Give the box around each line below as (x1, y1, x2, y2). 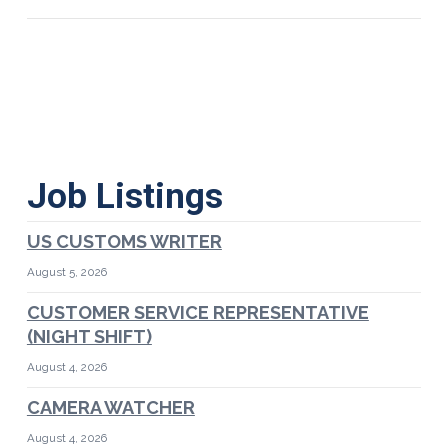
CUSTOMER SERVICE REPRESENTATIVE (26, 302, 369, 324)
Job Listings (26, 176, 223, 218)
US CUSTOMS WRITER (26, 231, 222, 253)
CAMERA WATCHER (26, 397, 195, 419)
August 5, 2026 (26, 265, 107, 280)
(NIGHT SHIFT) (26, 326, 152, 348)
